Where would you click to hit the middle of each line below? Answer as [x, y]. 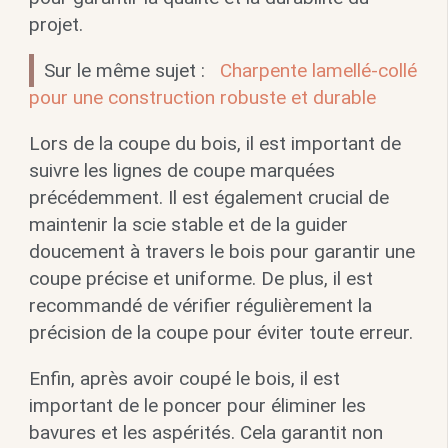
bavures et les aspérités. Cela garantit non [205, 432]
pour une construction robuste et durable [202, 97]
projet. [55, 24]
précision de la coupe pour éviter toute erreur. [220, 332]
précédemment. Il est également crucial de [208, 197]
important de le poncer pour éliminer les [197, 405]
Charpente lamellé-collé [318, 70]
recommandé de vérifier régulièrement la [200, 305]
